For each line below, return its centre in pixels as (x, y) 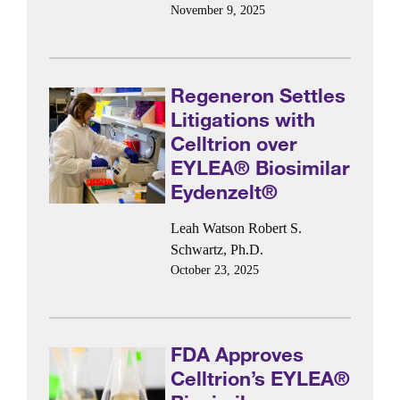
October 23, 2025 (215, 270)
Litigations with (243, 119)
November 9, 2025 (218, 11)
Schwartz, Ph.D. (217, 250)
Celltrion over (234, 143)
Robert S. (275, 228)
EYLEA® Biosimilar (261, 167)
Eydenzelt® (225, 191)
